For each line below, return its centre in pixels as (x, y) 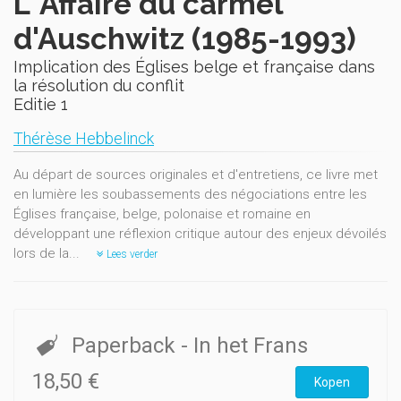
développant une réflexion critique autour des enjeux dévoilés (200, 234)
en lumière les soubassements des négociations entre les (190, 194)
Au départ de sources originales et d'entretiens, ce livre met (196, 175)
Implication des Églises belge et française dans (194, 67)
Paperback (126, 346)
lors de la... (48, 253)
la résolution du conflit (99, 85)
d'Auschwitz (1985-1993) (185, 39)
